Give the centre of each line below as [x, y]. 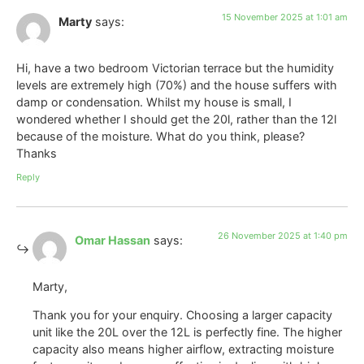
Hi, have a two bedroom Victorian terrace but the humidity [175, 67]
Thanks [37, 153]
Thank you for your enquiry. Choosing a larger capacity [182, 315]
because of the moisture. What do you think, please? [160, 136]
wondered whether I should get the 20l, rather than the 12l [176, 119]
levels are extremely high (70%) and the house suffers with [177, 84]
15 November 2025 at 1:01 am [285, 17]
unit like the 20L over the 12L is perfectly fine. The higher [187, 332]
